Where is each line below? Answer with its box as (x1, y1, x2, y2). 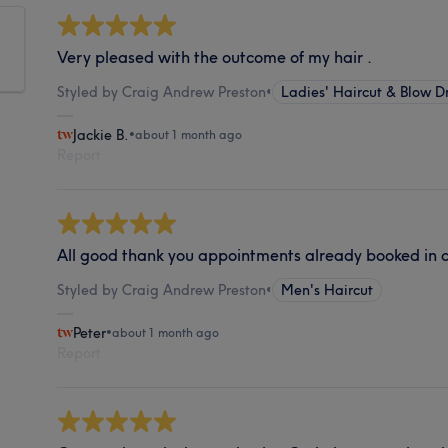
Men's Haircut (281, 280, 374, 299)
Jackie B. (73, 125, 130, 144)
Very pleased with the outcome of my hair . (57, 46, 373, 67)
